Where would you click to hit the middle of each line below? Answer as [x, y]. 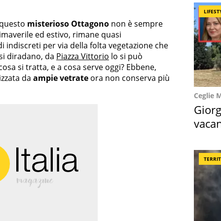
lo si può [126, 56]
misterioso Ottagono [68, 24]
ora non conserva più [129, 78]
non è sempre [136, 24]
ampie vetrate [61, 78]
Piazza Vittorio [83, 56]
